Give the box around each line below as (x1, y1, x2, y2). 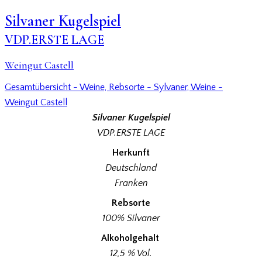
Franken (114, 178, 148, 189)
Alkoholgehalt (101, 233, 159, 244)
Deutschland (105, 163, 157, 174)
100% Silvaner (102, 213, 160, 224)
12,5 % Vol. (110, 248, 152, 259)
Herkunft (112, 147, 150, 158)
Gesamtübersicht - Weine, (5, 82, 109, 93)
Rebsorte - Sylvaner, (109, 82, 191, 93)
